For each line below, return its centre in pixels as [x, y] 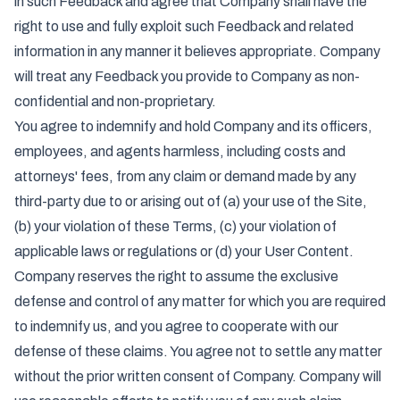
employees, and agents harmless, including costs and [180, 151]
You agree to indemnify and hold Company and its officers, [193, 126]
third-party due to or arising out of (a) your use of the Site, [191, 201]
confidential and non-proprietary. [115, 101]
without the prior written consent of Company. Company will [198, 376]
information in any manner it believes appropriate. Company [197, 51]
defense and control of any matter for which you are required [200, 301]
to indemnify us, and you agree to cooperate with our [176, 326]
